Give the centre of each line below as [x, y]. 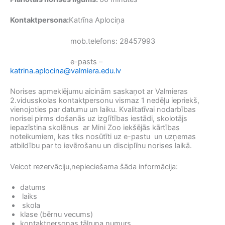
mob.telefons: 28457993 [83, 41]
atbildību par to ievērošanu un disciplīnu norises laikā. [101, 146]
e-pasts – [56, 62]
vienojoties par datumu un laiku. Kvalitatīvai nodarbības [103, 110]
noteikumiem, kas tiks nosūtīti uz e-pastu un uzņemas [103, 137]
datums [33, 188]
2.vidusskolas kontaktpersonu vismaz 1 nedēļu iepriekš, [105, 101]
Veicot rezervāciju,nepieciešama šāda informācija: [94, 166]
